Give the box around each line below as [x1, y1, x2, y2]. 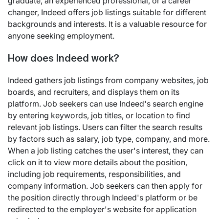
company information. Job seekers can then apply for [8, 180, 202, 191]
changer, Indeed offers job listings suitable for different [8, 7, 206, 17]
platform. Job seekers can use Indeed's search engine [8, 98, 203, 109]
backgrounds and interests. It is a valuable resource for [8, 19, 207, 29]
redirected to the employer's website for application [8, 204, 197, 214]
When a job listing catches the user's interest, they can [8, 145, 203, 155]
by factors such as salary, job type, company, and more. [8, 133, 210, 144]
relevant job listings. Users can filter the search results [8, 122, 202, 132]
